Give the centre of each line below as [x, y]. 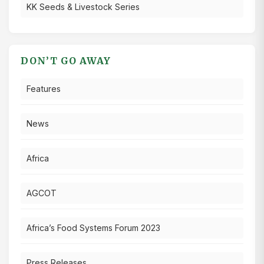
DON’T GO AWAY [66, 60]
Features [44, 88]
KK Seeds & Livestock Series [83, 6]
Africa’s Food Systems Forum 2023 [93, 227]
